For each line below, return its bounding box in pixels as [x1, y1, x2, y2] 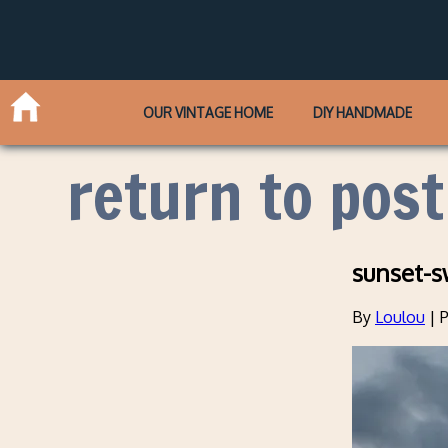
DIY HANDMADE [312, 103, 412, 121]
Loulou [375, 307, 425, 328]
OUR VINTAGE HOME [143, 103, 274, 121]
